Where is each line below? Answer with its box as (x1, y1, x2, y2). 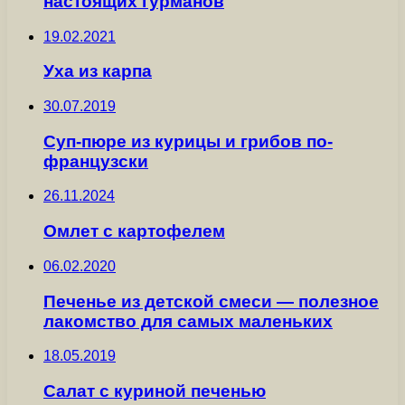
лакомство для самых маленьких (43, 311, 333, 331)
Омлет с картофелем (43, 221, 225, 241)
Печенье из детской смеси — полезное (43, 291, 379, 311)
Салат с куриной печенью (43, 381, 266, 400)
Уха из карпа (43, 61, 152, 81)
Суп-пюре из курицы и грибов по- (43, 131, 333, 151)
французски (43, 151, 148, 171)
